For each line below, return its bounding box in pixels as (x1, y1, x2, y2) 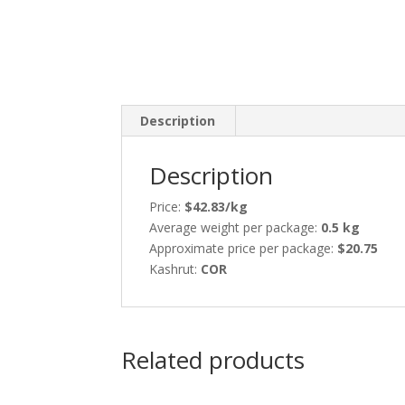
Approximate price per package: (149, 239, 338, 257)
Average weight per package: (149, 218, 322, 236)
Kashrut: (149, 259, 202, 278)
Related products (121, 343, 306, 376)
